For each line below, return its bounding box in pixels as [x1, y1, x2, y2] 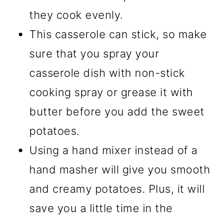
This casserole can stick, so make [29, 28, 207, 41]
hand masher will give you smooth [29, 163, 211, 176]
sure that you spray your [29, 47, 160, 60]
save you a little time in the [29, 202, 173, 215]
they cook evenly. [29, 8, 123, 22]
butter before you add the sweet [29, 105, 205, 118]
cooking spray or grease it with [29, 86, 193, 99]
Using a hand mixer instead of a [29, 144, 198, 157]
